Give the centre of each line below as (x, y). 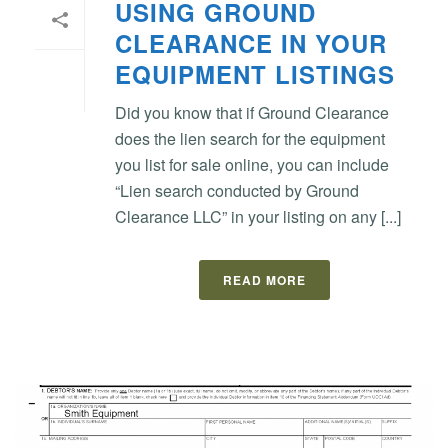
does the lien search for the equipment (250, 139)
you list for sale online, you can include (252, 165)
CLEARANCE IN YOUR (251, 43)
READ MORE (264, 280)
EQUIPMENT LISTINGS (255, 74)
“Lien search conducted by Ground (237, 191)
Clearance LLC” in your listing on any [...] (258, 217)
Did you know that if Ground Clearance (252, 113)
